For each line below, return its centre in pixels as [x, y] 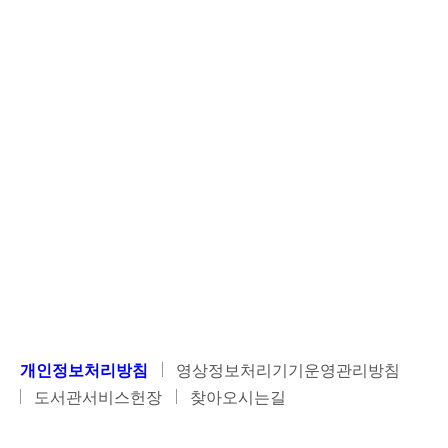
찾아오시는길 [238, 397]
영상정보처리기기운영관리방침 [288, 371]
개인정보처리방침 [84, 371]
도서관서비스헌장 [98, 397]
